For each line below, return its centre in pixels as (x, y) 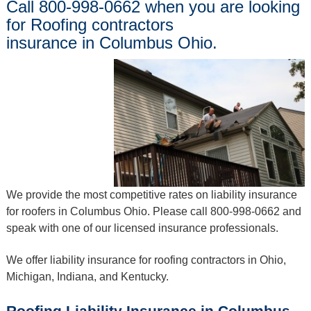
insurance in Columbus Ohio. (111, 43)
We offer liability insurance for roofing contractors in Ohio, (146, 260)
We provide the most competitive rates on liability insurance (151, 194)
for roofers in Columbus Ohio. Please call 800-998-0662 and (153, 211)
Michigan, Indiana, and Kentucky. (87, 277)
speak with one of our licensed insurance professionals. (142, 228)
